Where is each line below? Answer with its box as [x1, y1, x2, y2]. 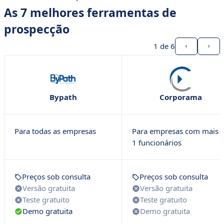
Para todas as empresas [14, 126, 96, 136]
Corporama [159, 92, 202, 102]
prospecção [4, 21, 69, 37]
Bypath [49, 92, 77, 102]
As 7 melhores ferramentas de [4, 4, 176, 20]
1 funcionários [132, 137, 181, 147]
